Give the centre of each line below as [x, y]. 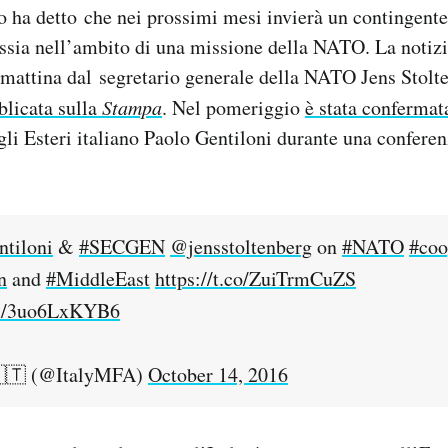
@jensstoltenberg [241, 247]
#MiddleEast [98, 279]
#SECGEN [122, 247]
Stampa [129, 107]
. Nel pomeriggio [233, 108]
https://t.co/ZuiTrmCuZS [255, 279]
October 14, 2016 [218, 375]
